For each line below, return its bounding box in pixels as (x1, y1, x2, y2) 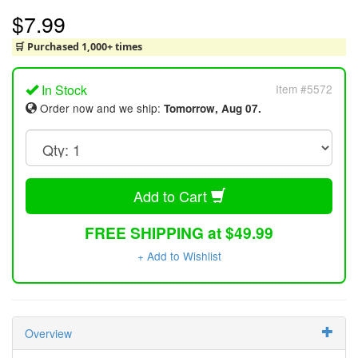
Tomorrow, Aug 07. (164, 100, 261, 116)
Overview (25, 325, 72, 342)
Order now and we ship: (37, 99, 164, 116)
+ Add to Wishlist (137, 248, 221, 265)
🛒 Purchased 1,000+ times (14, 40, 142, 54)
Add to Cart (133, 185, 211, 206)
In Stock (38, 80, 87, 99)
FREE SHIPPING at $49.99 (85, 221, 273, 245)
